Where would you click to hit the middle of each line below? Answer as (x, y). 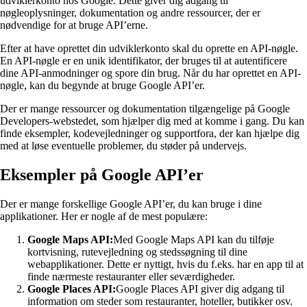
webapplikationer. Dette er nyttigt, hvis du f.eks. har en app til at (165, 265)
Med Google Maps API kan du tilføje (194, 240)
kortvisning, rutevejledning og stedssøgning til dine (137, 252)
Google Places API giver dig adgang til (200, 289)
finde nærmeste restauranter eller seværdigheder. (131, 277)
